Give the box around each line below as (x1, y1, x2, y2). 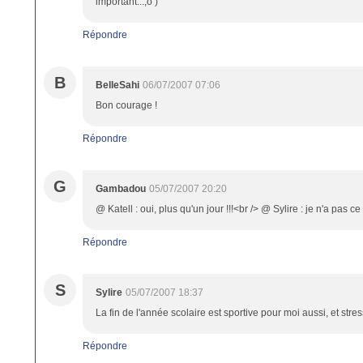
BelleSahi (96, 79, 139, 91)
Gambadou (96, 183, 146, 194)
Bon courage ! (96, 100, 157, 111)
